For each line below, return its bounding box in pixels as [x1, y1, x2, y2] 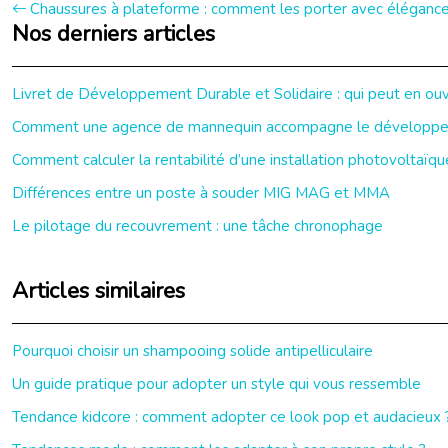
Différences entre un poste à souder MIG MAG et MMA [12, 183, 390, 203]
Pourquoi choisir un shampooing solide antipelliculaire [12, 341, 373, 361]
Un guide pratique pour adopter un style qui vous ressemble [12, 374, 421, 394]
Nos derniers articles [12, 19, 215, 49]
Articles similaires [12, 276, 185, 306]
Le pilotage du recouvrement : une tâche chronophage [12, 216, 383, 236]
